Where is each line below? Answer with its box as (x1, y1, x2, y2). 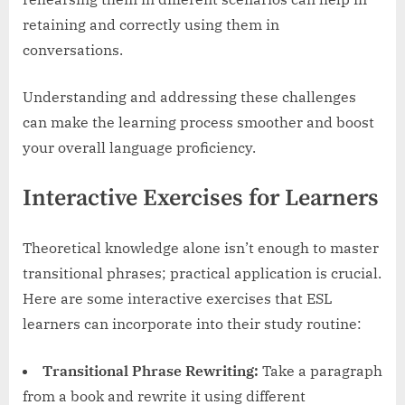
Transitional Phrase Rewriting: (42, 362, 259, 381)
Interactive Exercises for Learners (23, 184, 379, 214)
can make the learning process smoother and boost (23, 113, 374, 132)
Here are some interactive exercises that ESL (23, 289, 333, 308)
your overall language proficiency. (23, 138, 256, 157)
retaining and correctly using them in (23, 15, 279, 34)
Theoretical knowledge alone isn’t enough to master (23, 239, 379, 258)
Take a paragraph (259, 362, 382, 381)
